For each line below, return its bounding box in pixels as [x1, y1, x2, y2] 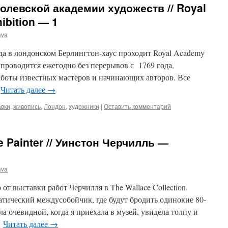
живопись [13, 102, 41, 110]
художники [69, 102, 99, 110]
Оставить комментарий [104, 102, 171, 110]
